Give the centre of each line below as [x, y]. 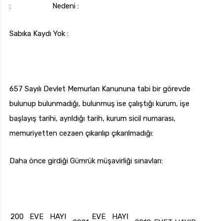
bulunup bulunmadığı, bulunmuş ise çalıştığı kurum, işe [99, 104]
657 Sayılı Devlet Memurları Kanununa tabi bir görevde [100, 89]
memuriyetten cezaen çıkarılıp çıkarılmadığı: [81, 133]
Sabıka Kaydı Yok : [39, 34]
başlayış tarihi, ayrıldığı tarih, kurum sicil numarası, [92, 119]
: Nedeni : [44, 6]
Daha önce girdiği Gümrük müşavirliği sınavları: [86, 161]
